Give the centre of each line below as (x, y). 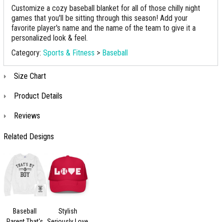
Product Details (38, 96)
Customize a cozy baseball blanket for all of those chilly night (106, 8)
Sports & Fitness (69, 53)
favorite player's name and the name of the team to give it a (104, 28)
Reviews (27, 116)
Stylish (68, 211)
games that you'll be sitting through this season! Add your (100, 18)
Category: (27, 53)
